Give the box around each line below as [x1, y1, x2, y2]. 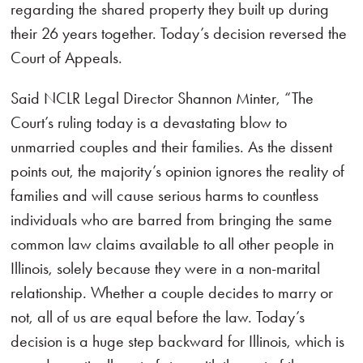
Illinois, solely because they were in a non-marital [11, 258, 321, 278]
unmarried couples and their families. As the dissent [11, 137, 333, 156]
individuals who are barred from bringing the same [11, 210, 333, 229]
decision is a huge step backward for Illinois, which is [11, 331, 345, 351]
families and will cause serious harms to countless [11, 186, 319, 205]
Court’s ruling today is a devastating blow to [11, 113, 288, 132]
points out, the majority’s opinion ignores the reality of [11, 161, 345, 181]
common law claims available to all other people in [11, 234, 335, 254]
